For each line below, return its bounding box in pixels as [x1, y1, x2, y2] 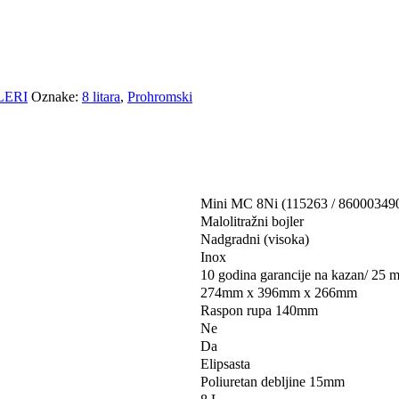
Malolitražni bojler [200, 213, 304, 229]
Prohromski [127, 88, 192, 104]
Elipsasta [200, 355, 250, 371]
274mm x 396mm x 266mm [200, 284, 357, 300]
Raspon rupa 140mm [200, 302, 318, 318]
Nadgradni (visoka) [200, 231, 309, 247]
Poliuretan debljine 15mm [200, 373, 345, 389]
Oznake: [31, 88, 82, 104]
